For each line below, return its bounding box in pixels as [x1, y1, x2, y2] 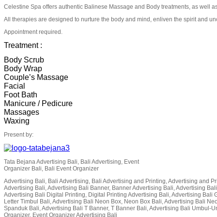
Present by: [4, 131, 33, 138]
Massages [4, 108, 39, 116]
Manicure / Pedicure [4, 99, 73, 108]
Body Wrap [4, 64, 42, 73]
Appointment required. [4, 28, 62, 35]
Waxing [4, 116, 30, 125]
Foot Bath [4, 90, 37, 99]
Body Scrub [4, 55, 44, 64]
